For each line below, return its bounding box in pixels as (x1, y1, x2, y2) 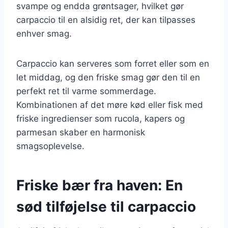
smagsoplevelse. (16, 140, 84, 151)
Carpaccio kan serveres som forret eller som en (16, 58, 209, 69)
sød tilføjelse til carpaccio (16, 197, 196, 215)
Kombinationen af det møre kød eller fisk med (16, 99, 203, 110)
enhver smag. (16, 28, 72, 39)
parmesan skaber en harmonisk (16, 127, 145, 137)
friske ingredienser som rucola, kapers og (16, 113, 185, 124)
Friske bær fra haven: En (16, 176, 183, 194)
